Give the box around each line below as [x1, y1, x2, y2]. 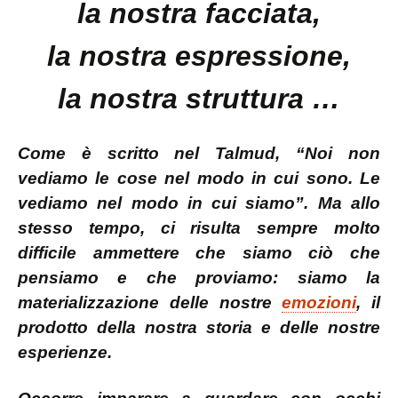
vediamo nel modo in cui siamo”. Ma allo [18, 194, 380, 212]
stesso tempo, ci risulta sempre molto [18, 219, 380, 237]
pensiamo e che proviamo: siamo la [18, 268, 380, 287]
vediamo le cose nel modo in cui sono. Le [18, 169, 380, 187]
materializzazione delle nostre [18, 293, 283, 312]
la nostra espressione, [47, 40, 351, 72]
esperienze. [18, 343, 112, 362]
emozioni [282, 293, 357, 312]
